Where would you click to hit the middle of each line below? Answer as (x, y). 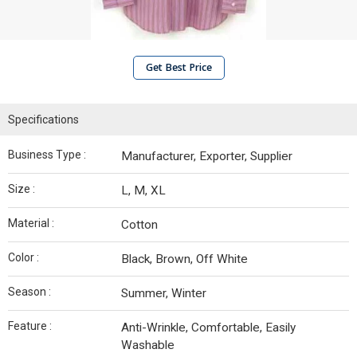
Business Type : (47, 155)
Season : (29, 292)
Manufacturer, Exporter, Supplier (207, 156)
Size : (22, 189)
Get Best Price (178, 67)
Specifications (43, 120)
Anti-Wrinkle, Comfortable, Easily (208, 328)
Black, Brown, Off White (184, 259)
